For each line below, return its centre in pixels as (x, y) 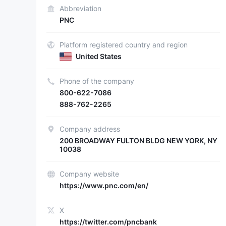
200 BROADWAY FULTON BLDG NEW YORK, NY (138, 140)
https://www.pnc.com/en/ (104, 185)
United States (99, 56)
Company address (90, 129)
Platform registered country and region (124, 45)
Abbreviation (80, 8)
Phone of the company (97, 81)
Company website (89, 174)
